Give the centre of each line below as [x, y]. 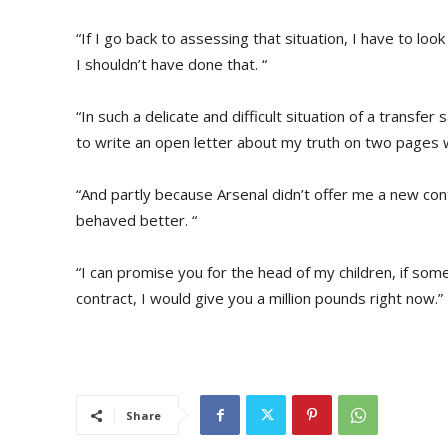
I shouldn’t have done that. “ [171, 64]
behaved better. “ [136, 220]
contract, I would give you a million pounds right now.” [259, 298]
